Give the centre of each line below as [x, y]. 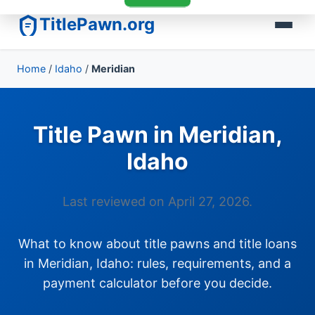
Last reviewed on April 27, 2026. [157, 201]
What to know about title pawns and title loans [157, 244]
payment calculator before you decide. [157, 283]
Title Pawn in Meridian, [157, 135]
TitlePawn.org [97, 24]
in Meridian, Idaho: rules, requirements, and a [157, 263]
